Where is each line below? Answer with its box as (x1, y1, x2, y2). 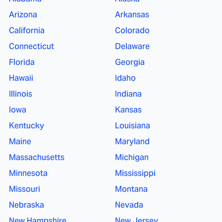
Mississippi (115, 168, 156, 178)
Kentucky (9, 120, 44, 131)
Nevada (115, 200, 143, 210)
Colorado (115, 25, 150, 36)
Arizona (9, 9, 37, 20)
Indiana (115, 89, 142, 99)
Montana (115, 184, 148, 194)
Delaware (115, 41, 150, 52)
